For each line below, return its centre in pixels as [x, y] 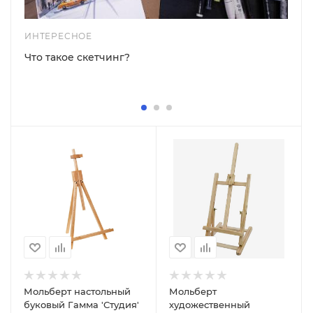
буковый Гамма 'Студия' [81, 305]
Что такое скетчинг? [77, 58]
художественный [210, 305]
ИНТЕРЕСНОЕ [58, 36]
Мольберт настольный [77, 292]
